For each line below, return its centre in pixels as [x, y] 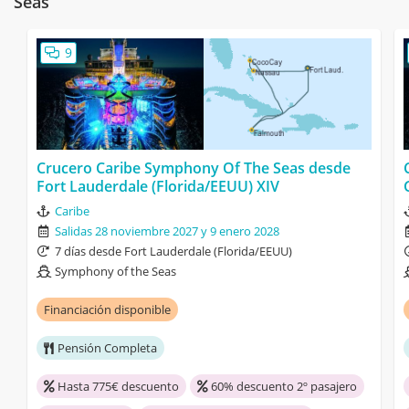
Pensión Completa [107, 348]
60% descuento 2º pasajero [284, 387]
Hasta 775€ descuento [118, 387]
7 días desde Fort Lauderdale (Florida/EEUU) [173, 252]
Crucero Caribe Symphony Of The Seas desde [194, 168]
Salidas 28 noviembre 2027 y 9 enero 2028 [167, 231]
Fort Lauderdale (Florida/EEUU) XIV [158, 187]
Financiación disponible [107, 310]
